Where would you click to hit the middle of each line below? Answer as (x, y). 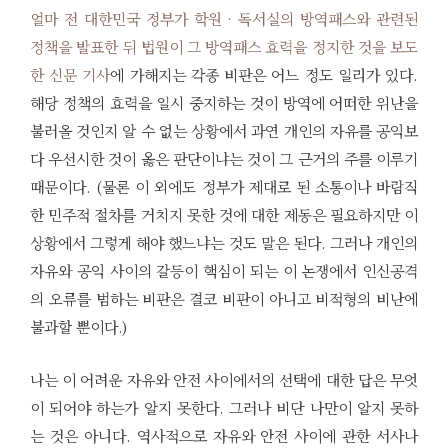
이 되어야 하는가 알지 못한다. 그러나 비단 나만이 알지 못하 (224, 407)
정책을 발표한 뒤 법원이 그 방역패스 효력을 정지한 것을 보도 (224, 46)
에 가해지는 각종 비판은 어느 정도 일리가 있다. (264, 74)
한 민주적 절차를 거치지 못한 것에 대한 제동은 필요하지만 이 (224, 214)
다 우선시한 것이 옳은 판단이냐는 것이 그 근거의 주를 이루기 (224, 158)
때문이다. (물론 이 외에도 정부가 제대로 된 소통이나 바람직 (224, 186)
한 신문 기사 (70, 74)
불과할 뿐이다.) (78, 326)
